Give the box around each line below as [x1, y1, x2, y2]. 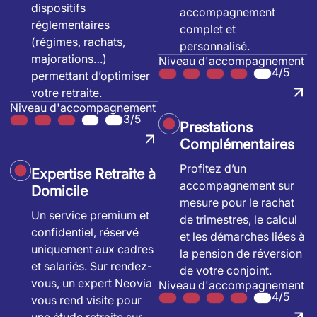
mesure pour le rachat [180, 195, 294, 210]
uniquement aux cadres [31, 242, 154, 257]
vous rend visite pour [31, 293, 142, 308]
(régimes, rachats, [31, 35, 125, 50]
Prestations [180, 119, 253, 137]
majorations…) [31, 52, 107, 67]
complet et [180, 22, 236, 37]
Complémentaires [180, 136, 294, 154]
